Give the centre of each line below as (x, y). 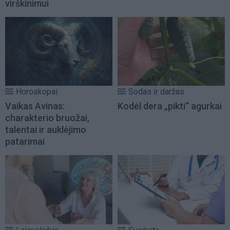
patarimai (25, 142)
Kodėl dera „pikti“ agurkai (170, 106)
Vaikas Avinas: (35, 106)
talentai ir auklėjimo (46, 130)
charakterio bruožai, (47, 118)
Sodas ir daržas (156, 92)
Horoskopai (37, 92)
